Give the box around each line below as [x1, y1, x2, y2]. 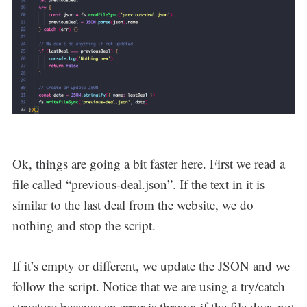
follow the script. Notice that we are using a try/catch [12, 277, 285, 295]
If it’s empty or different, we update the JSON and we [12, 256, 290, 274]
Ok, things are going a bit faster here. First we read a [12, 155, 285, 173]
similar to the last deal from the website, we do [12, 196, 254, 214]
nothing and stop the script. [12, 217, 156, 234]
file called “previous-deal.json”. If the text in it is [12, 175, 265, 193]
